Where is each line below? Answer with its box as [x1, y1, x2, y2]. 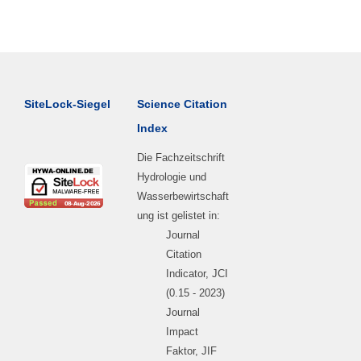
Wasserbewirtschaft [137, 189, 230, 202]
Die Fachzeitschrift [137, 151, 226, 164]
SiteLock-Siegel [24, 97, 110, 110]
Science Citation [137, 97, 228, 110]
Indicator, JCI [166, 267, 229, 280]
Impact [166, 325, 199, 338]
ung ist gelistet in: [137, 209, 221, 222]
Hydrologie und [137, 170, 207, 183]
